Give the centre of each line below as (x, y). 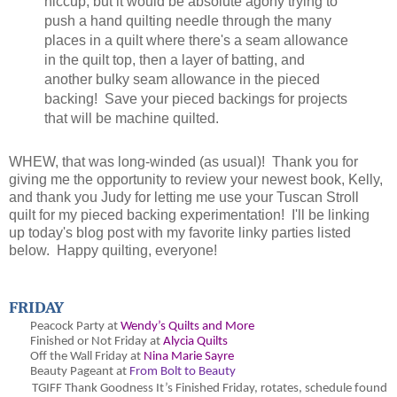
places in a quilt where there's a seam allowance (196, 41)
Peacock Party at (75, 327)
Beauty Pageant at (80, 372)
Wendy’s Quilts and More (187, 327)
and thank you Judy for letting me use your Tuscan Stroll (184, 198)
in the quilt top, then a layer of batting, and (174, 60)
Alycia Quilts (195, 342)
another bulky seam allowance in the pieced (182, 80)
